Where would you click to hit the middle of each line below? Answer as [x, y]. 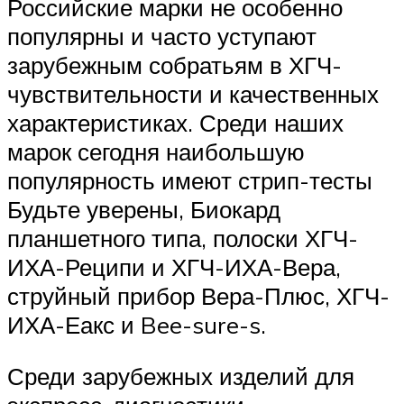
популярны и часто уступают [162, 36]
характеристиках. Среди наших [175, 122]
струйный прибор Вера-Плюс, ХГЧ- [198, 295]
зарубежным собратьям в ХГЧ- [174, 64]
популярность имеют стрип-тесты [190, 180]
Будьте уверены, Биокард [144, 209]
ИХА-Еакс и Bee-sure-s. [137, 324]
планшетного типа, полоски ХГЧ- [183, 238]
